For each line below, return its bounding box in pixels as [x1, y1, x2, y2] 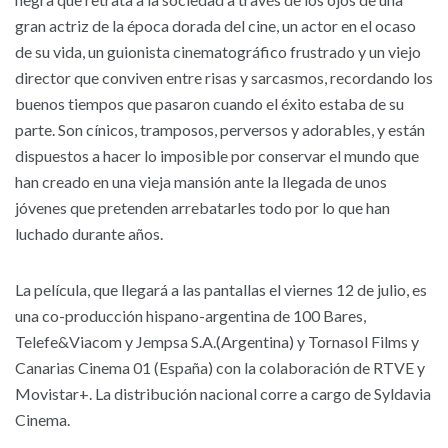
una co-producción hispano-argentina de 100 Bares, [15, 306, 366, 325]
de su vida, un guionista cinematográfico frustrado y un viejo [15, 42, 421, 61]
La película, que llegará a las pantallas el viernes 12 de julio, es [15, 280, 427, 299]
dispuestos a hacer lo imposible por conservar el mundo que [15, 146, 419, 165]
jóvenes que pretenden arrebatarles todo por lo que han [15, 198, 390, 217]
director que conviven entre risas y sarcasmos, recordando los [15, 68, 433, 87]
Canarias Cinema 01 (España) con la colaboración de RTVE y [15, 358, 425, 377]
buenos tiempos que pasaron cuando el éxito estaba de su [15, 94, 404, 113]
